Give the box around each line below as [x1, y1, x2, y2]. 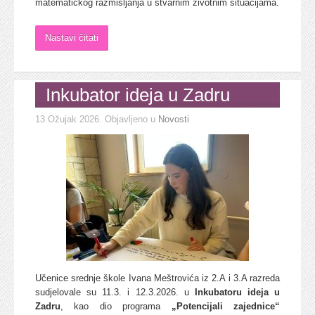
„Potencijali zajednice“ [171, 300, 281, 311]
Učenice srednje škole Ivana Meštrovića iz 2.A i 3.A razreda [35, 272, 280, 283]
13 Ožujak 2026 [35, 113, 99, 124]
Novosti [158, 113, 189, 124]
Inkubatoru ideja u [194, 286, 280, 297]
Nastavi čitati [45, 32, 98, 43]
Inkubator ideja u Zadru [46, 84, 230, 105]
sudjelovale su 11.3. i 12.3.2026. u [35, 286, 195, 297]
